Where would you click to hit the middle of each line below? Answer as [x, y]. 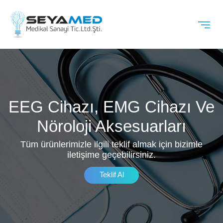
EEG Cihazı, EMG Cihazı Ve [111, 107]
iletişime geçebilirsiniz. [111, 155]
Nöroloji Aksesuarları [111, 126]
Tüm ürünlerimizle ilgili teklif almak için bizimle [111, 144]
